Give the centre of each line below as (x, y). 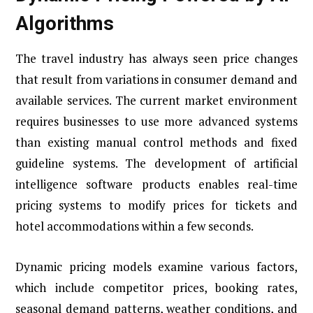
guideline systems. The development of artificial (156, 163)
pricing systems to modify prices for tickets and (156, 205)
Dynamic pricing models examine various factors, (156, 267)
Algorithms (65, 23)
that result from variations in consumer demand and (156, 80)
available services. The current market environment (156, 101)
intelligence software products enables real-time (156, 184)
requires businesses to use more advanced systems (156, 122)
